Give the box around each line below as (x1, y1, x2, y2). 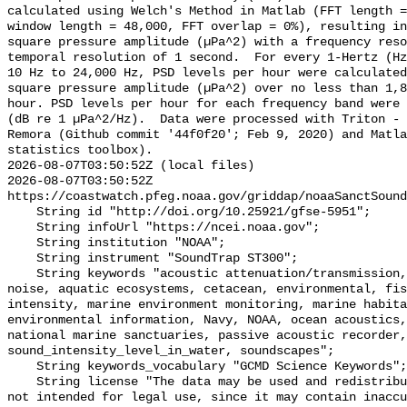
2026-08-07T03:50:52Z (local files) (7, 159, 254, 174)
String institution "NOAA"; (7, 236, 36, 251)
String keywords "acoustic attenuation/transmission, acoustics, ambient (7, 267, 36, 282)
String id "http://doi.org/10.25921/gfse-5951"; (7, 205, 36, 220)
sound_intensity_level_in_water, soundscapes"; (7, 344, 334, 359)
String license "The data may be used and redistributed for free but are (7, 375, 36, 390)
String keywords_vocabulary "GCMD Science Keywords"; (7, 360, 36, 374)
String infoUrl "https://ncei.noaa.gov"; (7, 221, 36, 235)
